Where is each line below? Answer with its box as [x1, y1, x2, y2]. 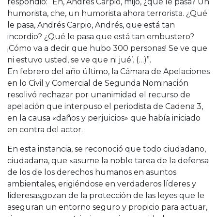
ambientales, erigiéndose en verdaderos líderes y [7, 179, 196, 188]
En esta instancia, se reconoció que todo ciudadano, [7, 144, 206, 154]
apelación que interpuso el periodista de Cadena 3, [7, 101, 203, 111]
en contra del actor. [7, 124, 83, 134]
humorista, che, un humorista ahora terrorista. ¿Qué [7, 8, 207, 18]
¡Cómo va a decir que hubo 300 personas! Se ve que [7, 43, 207, 53]
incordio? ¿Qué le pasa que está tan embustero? [7, 31, 194, 41]
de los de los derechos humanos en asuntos [7, 167, 176, 177]
